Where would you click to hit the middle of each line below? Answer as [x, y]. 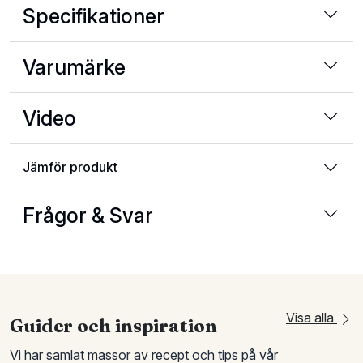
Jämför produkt [70, 167]
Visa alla [312, 318]
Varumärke [74, 67]
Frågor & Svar [88, 216]
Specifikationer [94, 16]
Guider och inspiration [113, 326]
